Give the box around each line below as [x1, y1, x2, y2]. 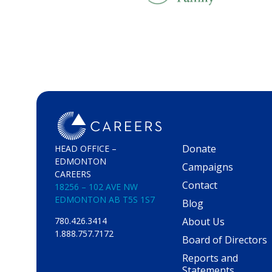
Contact [182, 178, 217, 192]
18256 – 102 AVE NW [55, 180, 138, 192]
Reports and [182, 251, 238, 265]
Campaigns [182, 160, 233, 174]
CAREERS [55, 168, 91, 180]
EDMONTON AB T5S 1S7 [55, 193, 155, 205]
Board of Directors [182, 233, 267, 246]
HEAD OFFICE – [55, 142, 117, 154]
